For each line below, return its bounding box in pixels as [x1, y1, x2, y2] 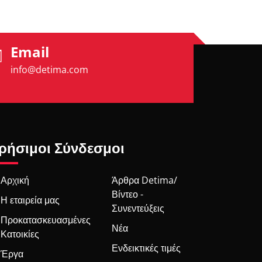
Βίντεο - [112, 188, 143, 201]
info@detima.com [11, 63, 88, 77]
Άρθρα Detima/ [112, 174, 177, 187]
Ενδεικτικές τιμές [112, 242, 181, 255]
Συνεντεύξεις [112, 202, 164, 215]
